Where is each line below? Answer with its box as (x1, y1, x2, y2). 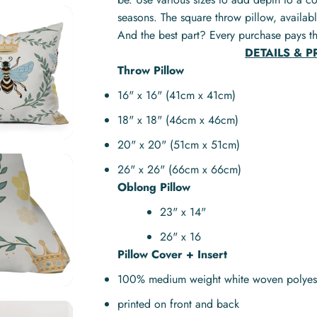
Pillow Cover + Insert (117, 246, 228, 263)
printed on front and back (117, 296, 240, 312)
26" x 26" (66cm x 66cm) (117, 161, 242, 178)
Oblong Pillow (117, 179, 191, 195)
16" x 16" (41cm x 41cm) (117, 87, 236, 103)
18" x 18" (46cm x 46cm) (117, 112, 239, 128)
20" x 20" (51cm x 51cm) (117, 137, 241, 153)
